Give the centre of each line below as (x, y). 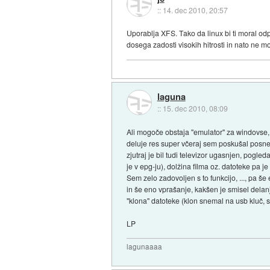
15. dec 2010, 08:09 (195, 108)
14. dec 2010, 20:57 (195, 10)
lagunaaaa (145, 246)
